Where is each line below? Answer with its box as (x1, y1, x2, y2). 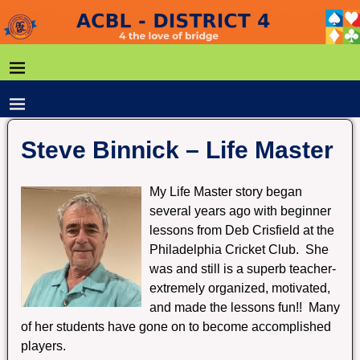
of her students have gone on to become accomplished (21, 319, 332, 333)
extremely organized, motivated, (149, 280, 331, 295)
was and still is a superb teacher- (149, 261, 337, 276)
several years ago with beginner (149, 203, 332, 218)
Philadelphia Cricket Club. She (149, 242, 329, 256)
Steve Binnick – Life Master (21, 137, 334, 164)
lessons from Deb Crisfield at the (149, 223, 335, 237)
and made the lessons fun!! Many (149, 300, 341, 314)
